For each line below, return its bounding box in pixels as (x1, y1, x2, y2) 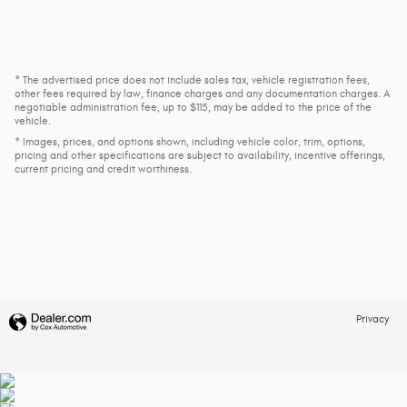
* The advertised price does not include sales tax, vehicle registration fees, (15, 74, 370, 87)
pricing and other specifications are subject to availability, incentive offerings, (15, 149, 385, 163)
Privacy (356, 313, 389, 326)
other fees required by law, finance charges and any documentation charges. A (15, 87, 390, 101)
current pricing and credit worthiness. (15, 163, 192, 176)
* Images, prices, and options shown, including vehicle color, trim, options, (15, 135, 365, 149)
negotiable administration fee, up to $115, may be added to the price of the (15, 101, 372, 114)
